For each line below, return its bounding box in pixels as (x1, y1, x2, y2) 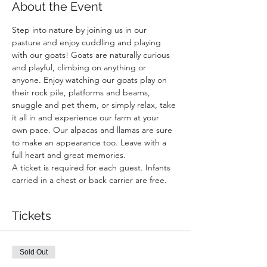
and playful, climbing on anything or (12, 62, 148, 73)
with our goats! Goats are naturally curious (12, 49, 172, 60)
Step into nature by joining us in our (12, 24, 149, 35)
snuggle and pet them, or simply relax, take (12, 100, 178, 110)
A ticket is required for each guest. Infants (12, 162, 173, 173)
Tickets (12, 209, 51, 223)
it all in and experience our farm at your (12, 112, 162, 123)
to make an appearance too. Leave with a (12, 137, 169, 148)
